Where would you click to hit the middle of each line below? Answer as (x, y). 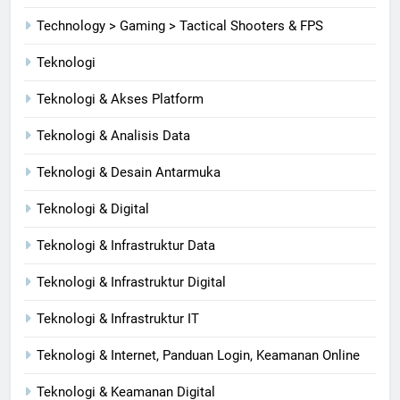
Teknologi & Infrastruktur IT (118, 318)
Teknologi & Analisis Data (113, 135)
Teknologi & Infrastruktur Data (126, 245)
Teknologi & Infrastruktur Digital (131, 282)
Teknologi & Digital (93, 208)
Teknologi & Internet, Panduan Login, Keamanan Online (198, 355)
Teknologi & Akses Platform (120, 99)
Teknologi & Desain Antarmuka (129, 172)
